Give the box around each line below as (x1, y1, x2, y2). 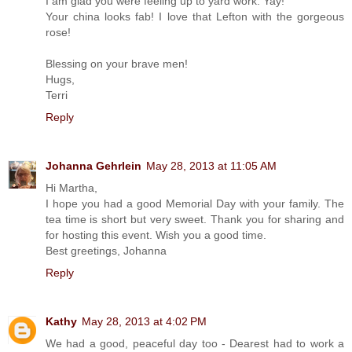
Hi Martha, (46, 181, 97, 194)
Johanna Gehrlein (46, 159, 141, 172)
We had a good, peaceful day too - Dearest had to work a (46, 336, 344, 350)
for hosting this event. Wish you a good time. (46, 228, 266, 241)
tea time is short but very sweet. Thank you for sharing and (46, 212, 344, 225)
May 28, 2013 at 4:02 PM (82, 314, 207, 328)
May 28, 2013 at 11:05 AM (146, 159, 277, 172)
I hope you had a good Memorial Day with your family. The (46, 196, 344, 210)
